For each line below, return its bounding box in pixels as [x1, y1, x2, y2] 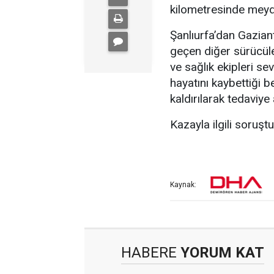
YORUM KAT [177, 244, 264, 261]
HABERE [121, 244, 177, 261]
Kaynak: [170, 180, 196, 190]
